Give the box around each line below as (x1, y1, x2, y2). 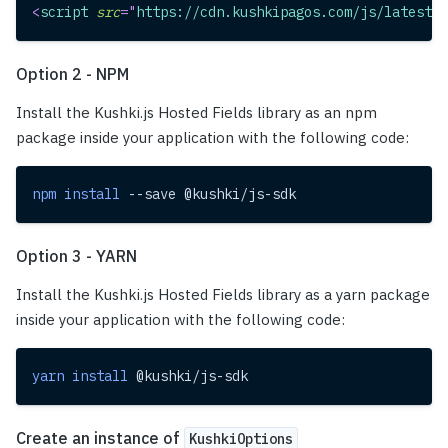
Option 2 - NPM (16, 64, 129, 85)
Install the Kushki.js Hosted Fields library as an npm (16, 103, 377, 123)
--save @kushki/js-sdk (120, 185, 296, 204)
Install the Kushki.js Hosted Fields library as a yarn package (16, 285, 430, 305)
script (40, 3, 88, 22)
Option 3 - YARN (16, 246, 137, 267)
